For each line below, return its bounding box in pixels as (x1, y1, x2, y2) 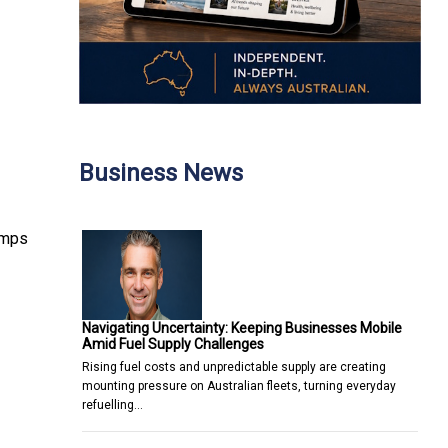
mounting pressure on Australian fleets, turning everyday (82, 378, 396, 393)
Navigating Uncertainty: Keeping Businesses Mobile (82, 319, 402, 336)
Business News (79, 158, 243, 187)
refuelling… (82, 397, 143, 412)
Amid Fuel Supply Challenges (82, 335, 264, 352)
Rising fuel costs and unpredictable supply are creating (82, 359, 386, 374)
